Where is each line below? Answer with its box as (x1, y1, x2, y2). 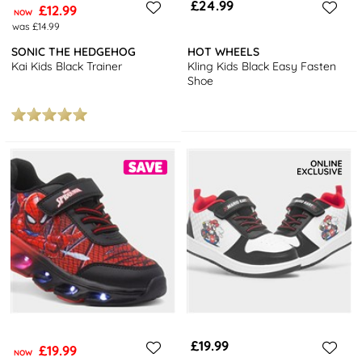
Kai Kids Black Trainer (11, 59, 123, 74)
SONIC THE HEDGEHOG (11, 44, 137, 60)
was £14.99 (11, 19, 60, 32)
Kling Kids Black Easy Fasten (187, 59, 337, 74)
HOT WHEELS (187, 44, 260, 60)
